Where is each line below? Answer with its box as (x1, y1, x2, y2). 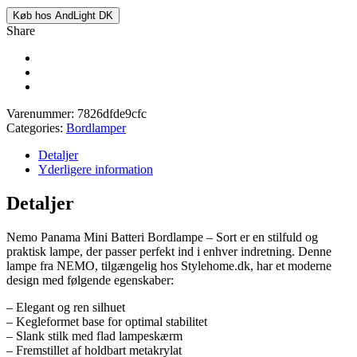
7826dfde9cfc (77, 107, 147, 120)
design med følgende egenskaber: (6, 273, 174, 287)
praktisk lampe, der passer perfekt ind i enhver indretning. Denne (6, 244, 331, 258)
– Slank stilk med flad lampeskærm (6, 328, 182, 343)
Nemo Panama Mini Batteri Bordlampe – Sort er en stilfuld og (6, 229, 318, 244)
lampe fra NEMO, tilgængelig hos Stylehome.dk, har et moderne (6, 258, 331, 273)
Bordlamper (66, 121, 126, 135)
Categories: (6, 121, 66, 135)
